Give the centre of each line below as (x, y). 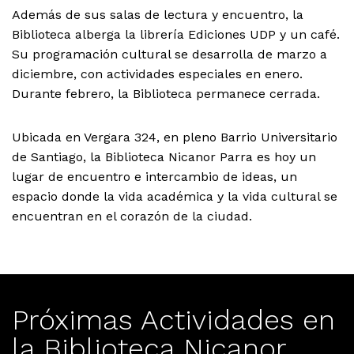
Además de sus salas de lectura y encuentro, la (158, 15)
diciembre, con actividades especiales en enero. (157, 74)
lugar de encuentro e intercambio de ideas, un (154, 177)
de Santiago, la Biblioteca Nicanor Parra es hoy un (164, 157)
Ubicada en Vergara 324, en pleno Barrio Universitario (175, 137)
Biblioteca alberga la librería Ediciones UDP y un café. (176, 34)
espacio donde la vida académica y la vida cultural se (175, 196)
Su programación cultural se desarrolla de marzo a (169, 54)
